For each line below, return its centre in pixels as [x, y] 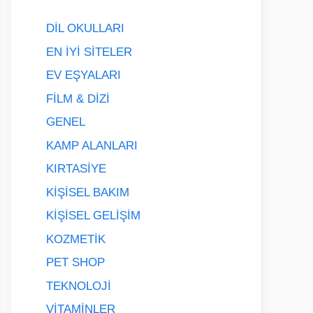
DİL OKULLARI [85, 28]
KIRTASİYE [76, 169]
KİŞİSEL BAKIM [88, 192]
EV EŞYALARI [83, 75]
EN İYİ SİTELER [89, 52]
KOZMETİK [76, 239]
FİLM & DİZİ [78, 99]
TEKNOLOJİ [79, 286]
